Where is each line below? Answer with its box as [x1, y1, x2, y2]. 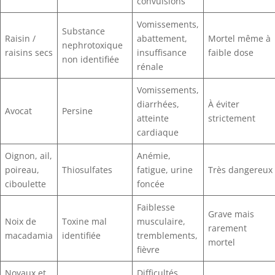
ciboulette [5, 177, 46, 190]
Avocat [5, 104, 32, 117]
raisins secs [5, 46, 53, 58]
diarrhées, [137, 98, 179, 110]
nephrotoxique [62, 39, 123, 51]
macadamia [5, 229, 53, 241]
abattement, [137, 32, 187, 44]
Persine [62, 104, 93, 117]
